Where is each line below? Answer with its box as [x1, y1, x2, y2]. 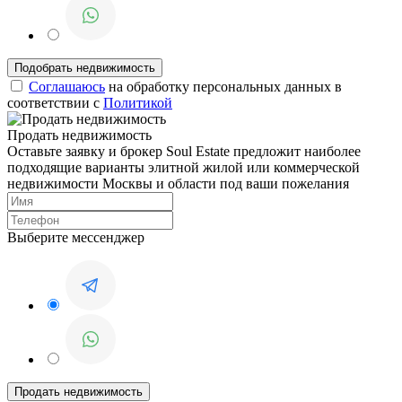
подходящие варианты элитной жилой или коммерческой [7, 160, 360, 176]
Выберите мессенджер [7, 230, 144, 246]
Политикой [103, 95, 172, 111]
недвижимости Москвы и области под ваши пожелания [7, 176, 349, 192]
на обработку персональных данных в [105, 79, 342, 95]
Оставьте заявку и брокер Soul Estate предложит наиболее [7, 144, 361, 160]
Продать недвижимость [7, 127, 152, 144]
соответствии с [7, 95, 103, 111]
